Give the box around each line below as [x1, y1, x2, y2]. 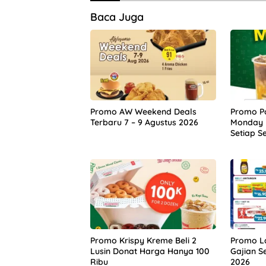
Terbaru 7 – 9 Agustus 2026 [90, 116, 198, 128]
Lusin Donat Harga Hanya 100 [90, 246, 210, 257]
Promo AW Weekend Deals [90, 106, 197, 117]
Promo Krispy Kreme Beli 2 [90, 235, 197, 246]
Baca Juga [90, 10, 144, 24]
